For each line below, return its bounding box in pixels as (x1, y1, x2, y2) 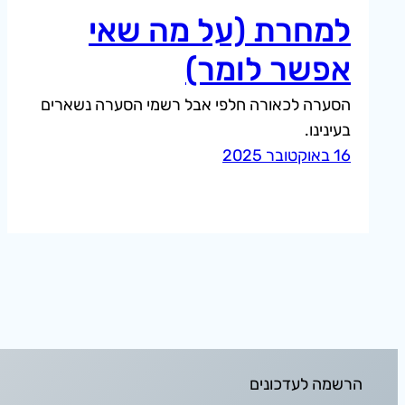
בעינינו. (305, 120, 351, 141)
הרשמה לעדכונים (250, 374, 363, 395)
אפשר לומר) (185, 50, 351, 89)
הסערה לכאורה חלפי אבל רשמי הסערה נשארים (41, 95, 351, 116)
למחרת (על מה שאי (89, 11, 351, 51)
